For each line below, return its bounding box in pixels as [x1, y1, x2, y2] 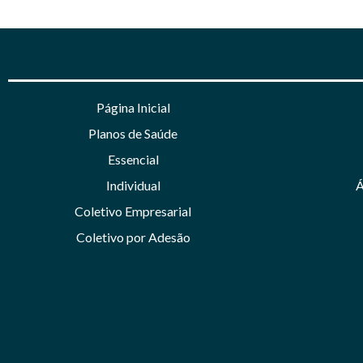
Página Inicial [96, 99, 170, 115]
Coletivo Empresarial [75, 203, 192, 219]
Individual [105, 177, 160, 193]
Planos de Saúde [88, 125, 178, 141]
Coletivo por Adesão [75, 228, 190, 245]
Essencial [107, 151, 159, 167]
